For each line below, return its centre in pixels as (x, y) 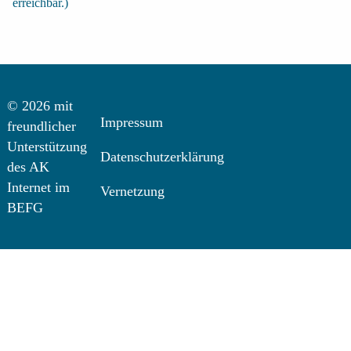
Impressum (132, 123)
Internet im (38, 187)
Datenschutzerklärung (163, 157)
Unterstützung (47, 147)
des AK (28, 167)
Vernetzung (133, 191)
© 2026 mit (40, 106)
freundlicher (41, 126)
